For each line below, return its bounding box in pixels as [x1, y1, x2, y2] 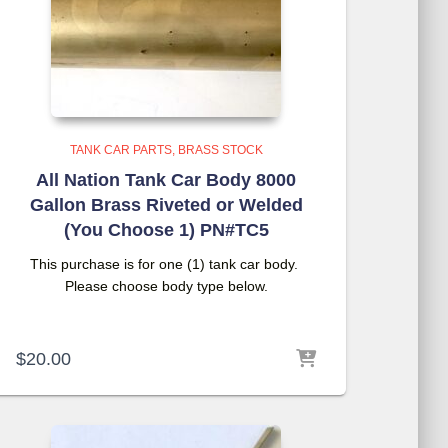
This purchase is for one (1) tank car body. [30, 256, 302, 272]
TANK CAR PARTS [69, 143, 172, 157]
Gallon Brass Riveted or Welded [29, 195, 303, 215]
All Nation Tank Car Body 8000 [36, 170, 296, 190]
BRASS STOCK [177, 143, 263, 157]
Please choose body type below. [64, 278, 268, 294]
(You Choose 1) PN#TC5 [63, 220, 269, 240]
